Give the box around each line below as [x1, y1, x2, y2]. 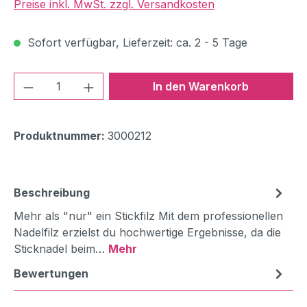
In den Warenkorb [153, 79, 249, 94]
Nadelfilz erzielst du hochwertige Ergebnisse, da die [14, 225, 281, 240]
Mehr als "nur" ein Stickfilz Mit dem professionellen [14, 209, 283, 223]
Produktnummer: [14, 129, 108, 143]
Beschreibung [14, 186, 90, 200]
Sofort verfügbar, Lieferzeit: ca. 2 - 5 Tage [24, 36, 247, 50]
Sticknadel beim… [14, 242, 108, 256]
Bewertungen [14, 267, 88, 281]
